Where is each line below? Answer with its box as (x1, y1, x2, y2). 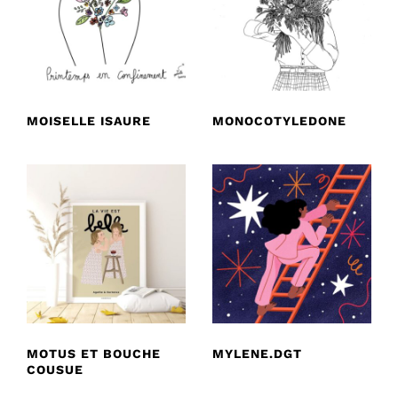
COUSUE (27, 362, 84, 377)
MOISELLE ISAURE (27, 113, 151, 128)
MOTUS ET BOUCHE (27, 346, 161, 361)
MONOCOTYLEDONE (212, 113, 346, 128)
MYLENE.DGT (212, 346, 302, 361)
